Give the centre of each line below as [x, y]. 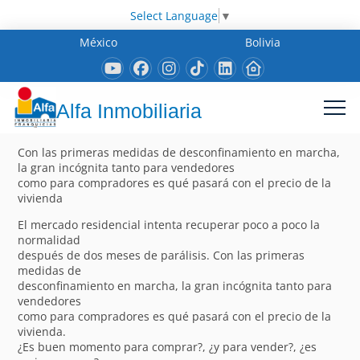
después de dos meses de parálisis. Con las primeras [162, 255]
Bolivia [262, 42]
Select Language [174, 15]
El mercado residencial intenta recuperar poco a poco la [169, 224]
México [99, 42]
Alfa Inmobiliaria [129, 111]
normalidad [49, 239]
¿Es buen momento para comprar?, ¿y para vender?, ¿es [168, 346]
